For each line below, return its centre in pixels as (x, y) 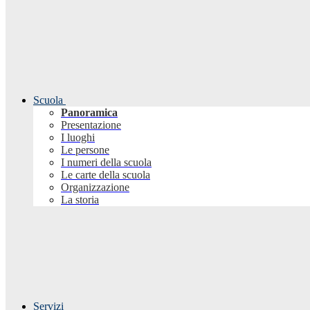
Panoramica (89, 113)
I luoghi (78, 138)
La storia (80, 200)
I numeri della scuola (106, 163)
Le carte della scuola (106, 175)
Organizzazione (95, 188)
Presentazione (91, 125)
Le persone (85, 150)
